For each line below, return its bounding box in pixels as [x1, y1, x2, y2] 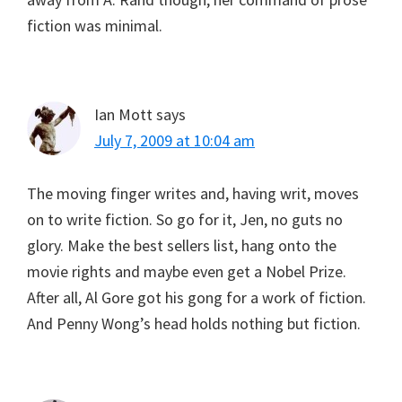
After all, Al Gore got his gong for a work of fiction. [27, 286, 366, 308]
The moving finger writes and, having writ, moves [27, 182, 359, 204]
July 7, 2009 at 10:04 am [94, 129, 255, 151]
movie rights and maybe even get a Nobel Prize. [27, 260, 346, 282]
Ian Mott [94, 103, 153, 125]
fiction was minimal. [27, 14, 162, 36]
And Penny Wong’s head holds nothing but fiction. [27, 312, 361, 334]
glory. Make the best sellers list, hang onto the [27, 234, 336, 256]
